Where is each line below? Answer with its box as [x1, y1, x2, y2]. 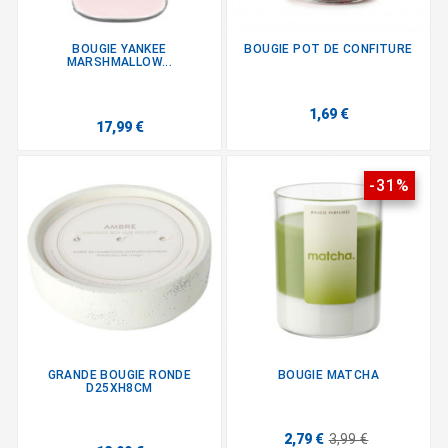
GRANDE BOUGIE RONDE [47, 367, 192, 382]
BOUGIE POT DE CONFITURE [244, 42, 413, 57]
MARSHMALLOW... [66, 55, 173, 70]
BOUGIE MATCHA [277, 367, 380, 382]
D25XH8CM [86, 380, 153, 395]
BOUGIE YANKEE [72, 42, 167, 57]
